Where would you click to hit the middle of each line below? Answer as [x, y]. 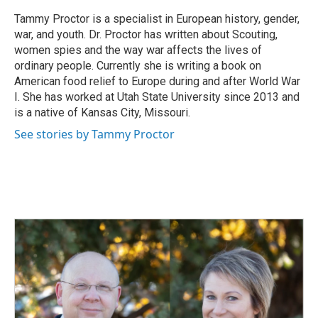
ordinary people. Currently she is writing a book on [138, 65]
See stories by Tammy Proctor [94, 134]
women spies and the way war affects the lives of [138, 50]
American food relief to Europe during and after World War [157, 81]
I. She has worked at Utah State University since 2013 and [157, 97]
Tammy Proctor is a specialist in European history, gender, [157, 18]
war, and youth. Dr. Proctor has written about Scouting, [146, 34]
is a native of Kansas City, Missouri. [102, 112]
